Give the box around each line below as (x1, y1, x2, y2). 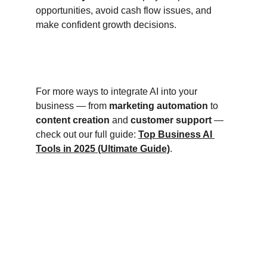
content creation (36, 115, 110, 125)
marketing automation (109, 101, 208, 111)
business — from (36, 101, 109, 111)
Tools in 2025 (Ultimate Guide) (36, 144, 170, 154)
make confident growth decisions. (36, 20, 176, 30)
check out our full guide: (36, 129, 138, 139)
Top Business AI (138, 129, 215, 139)
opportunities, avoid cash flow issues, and (36, 5, 214, 15)
